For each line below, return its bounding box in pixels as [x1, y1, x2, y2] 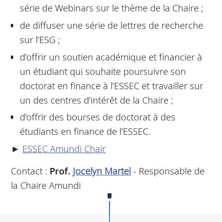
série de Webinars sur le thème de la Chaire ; [19, 1, 203, 14]
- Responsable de [131, 164, 205, 177]
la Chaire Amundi [11, 178, 81, 191]
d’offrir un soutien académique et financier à [19, 50, 202, 63]
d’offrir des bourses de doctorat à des [19, 111, 175, 123]
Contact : [11, 164, 50, 177]
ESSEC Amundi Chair [22, 142, 106, 155]
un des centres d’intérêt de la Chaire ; [19, 93, 173, 106]
